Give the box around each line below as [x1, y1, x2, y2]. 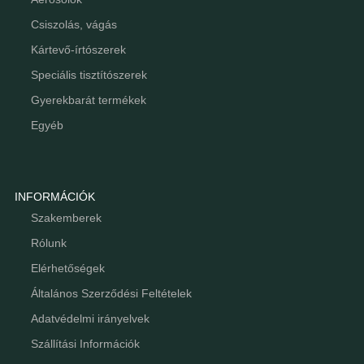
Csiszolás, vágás [30, 18, 117, 31]
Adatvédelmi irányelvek [30, 311, 149, 325]
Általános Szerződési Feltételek [30, 286, 192, 300]
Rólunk [30, 236, 67, 249]
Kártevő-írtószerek [30, 43, 126, 56]
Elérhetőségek [30, 261, 105, 275]
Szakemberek [30, 210, 102, 224]
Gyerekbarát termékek [30, 93, 146, 106]
